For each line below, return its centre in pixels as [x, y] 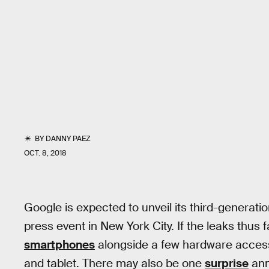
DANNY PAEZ [68, 139]
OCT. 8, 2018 [45, 153]
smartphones [59, 245]
